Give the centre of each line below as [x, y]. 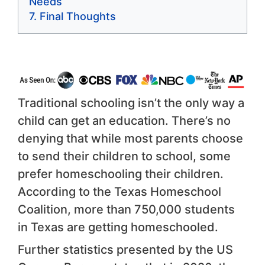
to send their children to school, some [124, 156]
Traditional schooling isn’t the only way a [131, 103]
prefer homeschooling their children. [121, 174]
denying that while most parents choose [130, 138]
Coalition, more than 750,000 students [126, 209]
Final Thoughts [78, 17]
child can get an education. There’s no [124, 120]
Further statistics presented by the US [125, 249]
